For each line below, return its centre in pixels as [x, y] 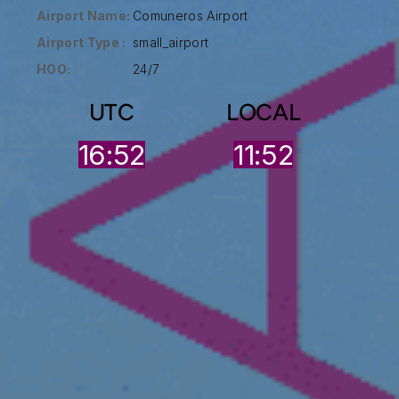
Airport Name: [84, 15]
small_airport [171, 42]
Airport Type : [81, 42]
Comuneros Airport [191, 15]
